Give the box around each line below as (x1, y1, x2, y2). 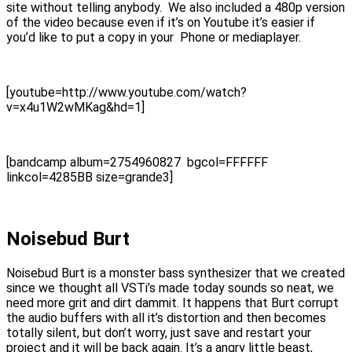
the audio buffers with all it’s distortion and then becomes (6, 310, 326, 325)
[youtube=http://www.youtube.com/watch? (6, 84, 247, 100)
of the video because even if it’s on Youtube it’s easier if (6, 14, 315, 30)
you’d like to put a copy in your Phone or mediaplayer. (6, 29, 301, 45)
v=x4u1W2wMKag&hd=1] (6, 99, 145, 115)
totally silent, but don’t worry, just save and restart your (6, 324, 311, 340)
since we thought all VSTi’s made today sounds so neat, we (6, 280, 334, 295)
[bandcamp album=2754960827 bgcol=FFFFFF (6, 154, 268, 170)
